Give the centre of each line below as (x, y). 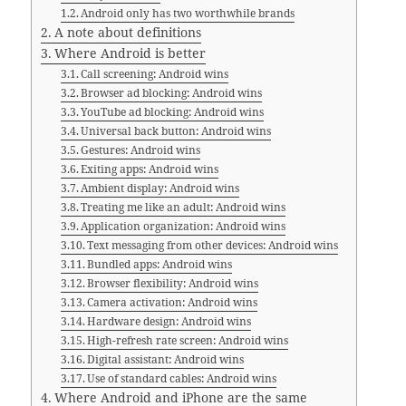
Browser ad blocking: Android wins (172, 92)
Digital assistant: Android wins (166, 359)
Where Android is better (130, 53)
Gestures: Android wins (141, 150)
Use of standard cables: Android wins (182, 378)
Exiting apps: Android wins (150, 169)
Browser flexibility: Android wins (173, 283)
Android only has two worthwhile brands (188, 13)
